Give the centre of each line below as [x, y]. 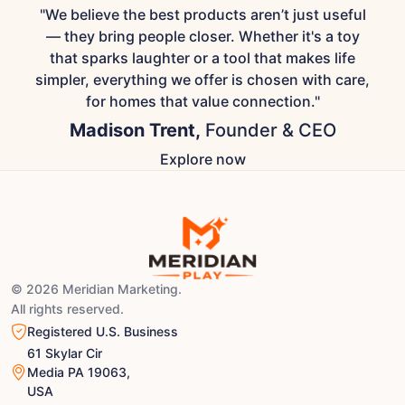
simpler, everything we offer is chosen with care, [202, 80]
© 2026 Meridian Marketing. [96, 289]
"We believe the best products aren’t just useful [202, 15]
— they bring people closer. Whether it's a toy [202, 37]
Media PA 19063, [79, 372]
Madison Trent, [135, 131]
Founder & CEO [268, 131]
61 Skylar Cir [65, 353]
